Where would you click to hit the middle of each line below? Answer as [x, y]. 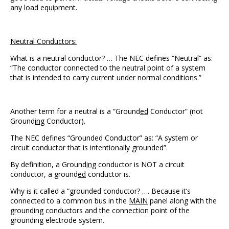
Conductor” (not [176, 111]
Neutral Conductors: [43, 41]
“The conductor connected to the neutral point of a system [108, 68]
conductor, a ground [44, 174]
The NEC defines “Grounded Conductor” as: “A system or [104, 138]
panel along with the [182, 201]
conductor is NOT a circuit [140, 164]
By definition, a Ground [48, 164]
